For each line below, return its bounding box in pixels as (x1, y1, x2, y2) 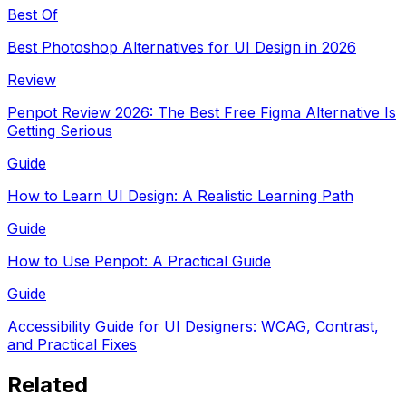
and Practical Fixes (7, 334, 137, 353)
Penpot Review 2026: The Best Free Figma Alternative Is (7, 102, 396, 121)
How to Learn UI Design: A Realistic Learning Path (7, 186, 353, 205)
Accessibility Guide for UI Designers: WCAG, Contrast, (7, 316, 379, 335)
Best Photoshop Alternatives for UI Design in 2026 (7, 37, 356, 56)
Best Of (7, 5, 58, 24)
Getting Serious (7, 121, 112, 140)
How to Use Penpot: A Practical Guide (7, 251, 271, 270)
